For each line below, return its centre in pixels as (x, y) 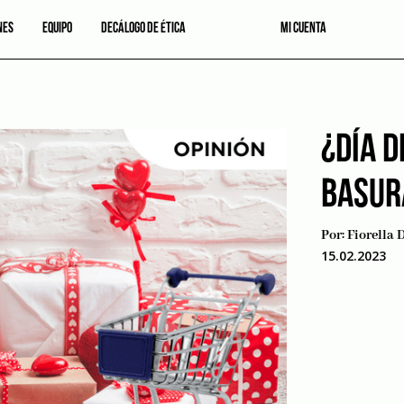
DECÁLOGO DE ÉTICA (144, 29)
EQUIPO (58, 29)
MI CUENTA (303, 29)
